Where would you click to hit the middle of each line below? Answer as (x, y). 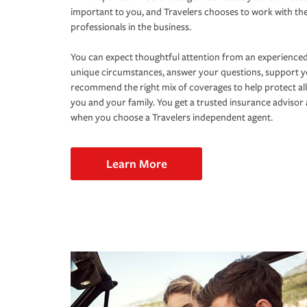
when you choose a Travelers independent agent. (172, 118)
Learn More (136, 164)
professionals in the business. (131, 27)
